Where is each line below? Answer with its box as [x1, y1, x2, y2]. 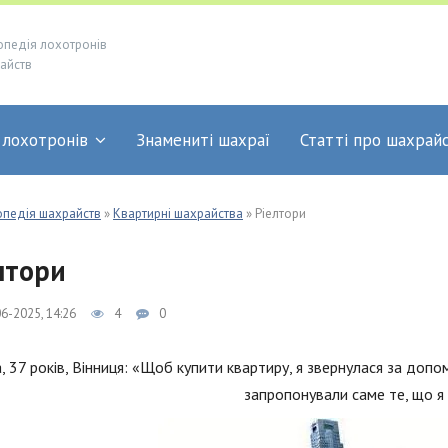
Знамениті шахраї [135, 129, 270, 151]
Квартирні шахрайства [113, 205, 243, 222]
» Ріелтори [243, 205, 306, 222]
